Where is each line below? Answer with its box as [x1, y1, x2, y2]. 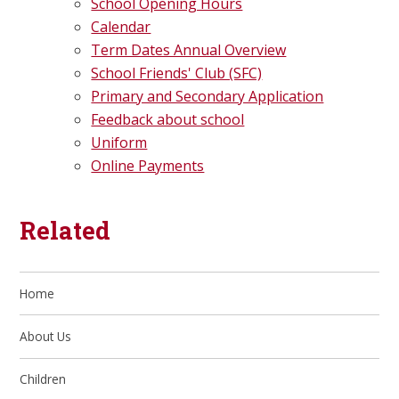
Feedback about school [91, 110, 245, 130]
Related [20, 214, 111, 247]
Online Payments [91, 156, 205, 176]
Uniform [91, 133, 148, 153]
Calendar [91, 17, 151, 37]
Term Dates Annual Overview [91, 40, 287, 61]
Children [20, 370, 67, 388]
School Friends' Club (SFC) [91, 63, 263, 84]
